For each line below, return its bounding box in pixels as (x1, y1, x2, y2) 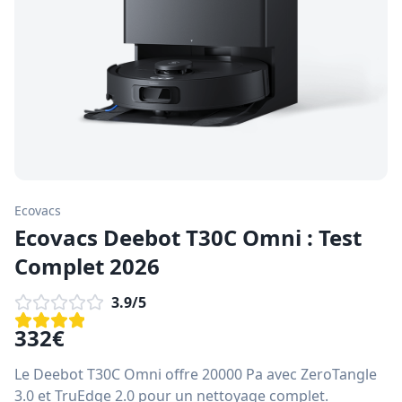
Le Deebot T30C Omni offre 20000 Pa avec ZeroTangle (14, 364, 377, 384)
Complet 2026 (14, 251, 160, 281)
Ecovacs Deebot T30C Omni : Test (14, 223, 362, 252)
